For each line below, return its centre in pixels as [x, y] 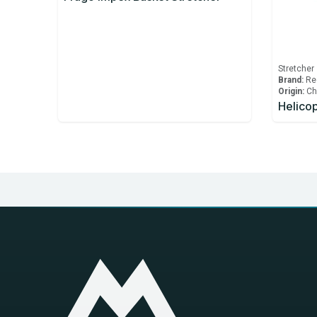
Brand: [290, 80]
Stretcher [296, 69]
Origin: [291, 92]
